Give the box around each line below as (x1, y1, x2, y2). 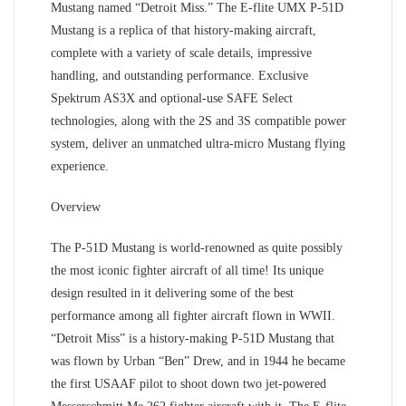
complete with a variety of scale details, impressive (51, 45, 312, 60)
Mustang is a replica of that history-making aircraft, (51, 23, 316, 37)
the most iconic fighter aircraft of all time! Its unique (51, 263, 324, 277)
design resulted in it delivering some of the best (51, 285, 294, 300)
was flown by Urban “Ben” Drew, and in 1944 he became (51, 353, 345, 368)
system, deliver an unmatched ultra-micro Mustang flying (51, 136, 345, 150)
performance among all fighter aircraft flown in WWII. (51, 308, 335, 323)
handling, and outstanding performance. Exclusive (51, 68, 308, 82)
